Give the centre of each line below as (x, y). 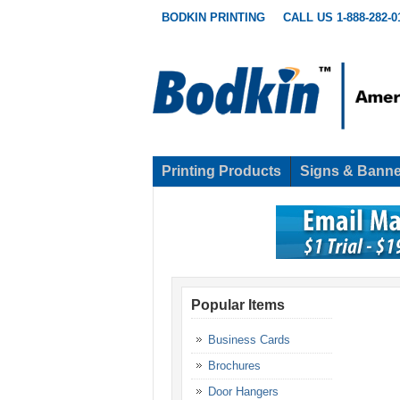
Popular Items (238, 305)
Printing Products (221, 171)
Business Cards (249, 340)
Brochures (234, 366)
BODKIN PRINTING (213, 17)
